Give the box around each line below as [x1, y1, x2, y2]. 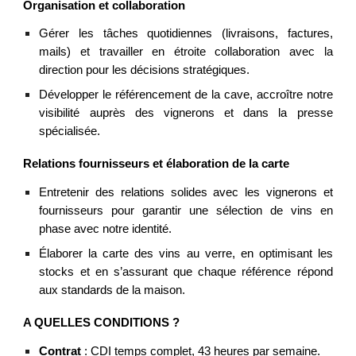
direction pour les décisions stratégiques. [39, 64, 250, 77]
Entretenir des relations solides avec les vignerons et [39, 185, 333, 199]
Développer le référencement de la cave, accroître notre [39, 88, 333, 102]
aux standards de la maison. [39, 283, 186, 296]
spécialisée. [39, 125, 101, 138]
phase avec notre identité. [39, 222, 172, 235]
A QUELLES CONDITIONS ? [23, 315, 180, 329]
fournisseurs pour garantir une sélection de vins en [39, 203, 333, 217]
